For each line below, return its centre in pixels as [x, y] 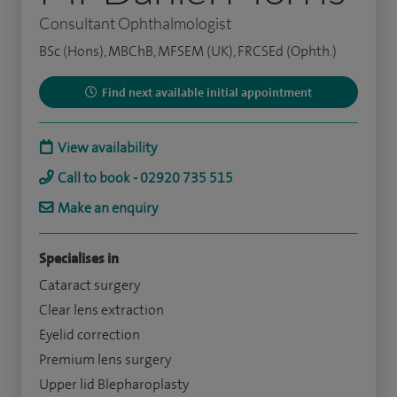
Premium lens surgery [105, 359]
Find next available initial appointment [207, 92]
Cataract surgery [90, 284]
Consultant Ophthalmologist [135, 23]
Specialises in [79, 258]
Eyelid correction [90, 334]
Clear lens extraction [101, 309]
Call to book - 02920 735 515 [145, 177]
